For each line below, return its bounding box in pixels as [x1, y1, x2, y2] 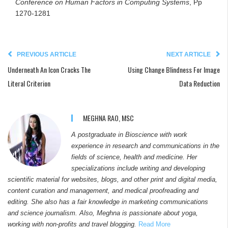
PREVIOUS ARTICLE [17, 50, 76, 58]
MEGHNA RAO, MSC [83, 112, 134, 123]
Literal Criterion [8, 77, 50, 89]
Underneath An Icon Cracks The [8, 64, 91, 75]
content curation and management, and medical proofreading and [8, 187, 198, 194]
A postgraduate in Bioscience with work [71, 131, 187, 138]
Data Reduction [179, 77, 220, 89]
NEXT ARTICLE [166, 50, 211, 58]
